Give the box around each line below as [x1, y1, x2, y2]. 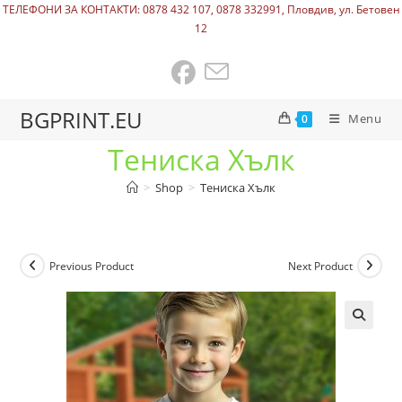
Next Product [287, 258, 353, 274]
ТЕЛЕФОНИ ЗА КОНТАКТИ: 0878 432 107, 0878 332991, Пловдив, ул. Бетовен [2, 2, 400, 17]
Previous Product [49, 258, 135, 274]
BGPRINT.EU [20, 105, 143, 135]
